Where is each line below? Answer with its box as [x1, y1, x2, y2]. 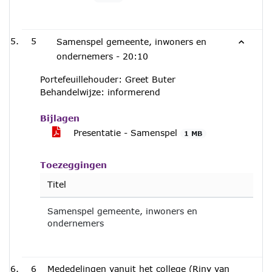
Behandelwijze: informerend [40, 87, 160, 97]
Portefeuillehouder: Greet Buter [40, 74, 175, 84]
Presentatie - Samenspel [70, 127, 180, 138]
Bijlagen [40, 113, 80, 123]
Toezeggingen [40, 160, 107, 170]
